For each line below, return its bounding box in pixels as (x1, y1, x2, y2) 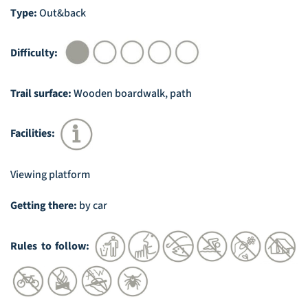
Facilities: (10, 126, 59, 142)
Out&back (37, 5, 86, 21)
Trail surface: (10, 85, 74, 101)
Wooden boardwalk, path (74, 85, 192, 101)
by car (79, 198, 107, 214)
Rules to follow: (10, 238, 93, 254)
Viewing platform (10, 166, 90, 182)
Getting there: (10, 198, 79, 214)
